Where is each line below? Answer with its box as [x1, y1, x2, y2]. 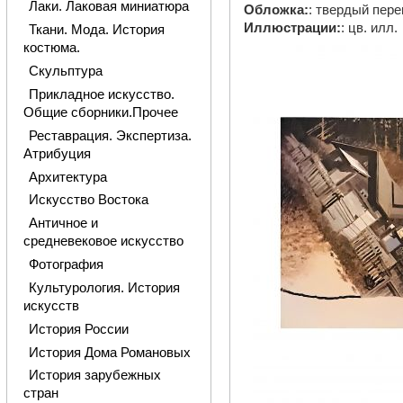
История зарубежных [28, 368, 161, 383]
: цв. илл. [341, 21, 399, 36]
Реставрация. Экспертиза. [28, 128, 192, 143]
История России [28, 321, 129, 336]
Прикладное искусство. [28, 86, 175, 102]
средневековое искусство [22, 234, 184, 249]
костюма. [22, 40, 80, 56]
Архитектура [28, 169, 107, 184]
